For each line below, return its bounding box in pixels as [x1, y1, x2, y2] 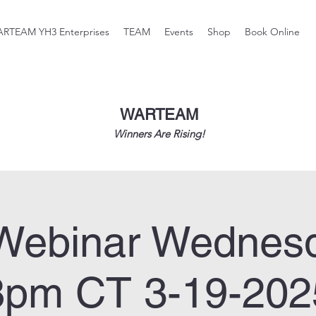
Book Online [245, 25, 300, 38]
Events [164, 25, 193, 38]
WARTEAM [119, 105, 198, 123]
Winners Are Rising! [113, 126, 205, 140]
